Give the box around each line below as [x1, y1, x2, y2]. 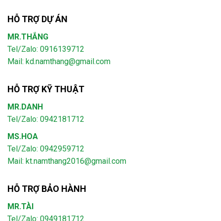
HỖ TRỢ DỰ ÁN [7, 13, 68, 24]
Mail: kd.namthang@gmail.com [7, 56, 110, 66]
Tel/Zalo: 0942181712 [7, 114, 84, 124]
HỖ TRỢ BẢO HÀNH [7, 183, 86, 194]
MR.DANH [7, 102, 43, 111]
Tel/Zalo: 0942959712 [7, 144, 84, 153]
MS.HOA [7, 131, 38, 141]
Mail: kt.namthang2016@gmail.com [7, 156, 126, 166]
